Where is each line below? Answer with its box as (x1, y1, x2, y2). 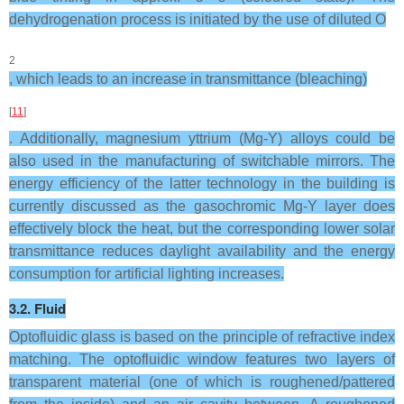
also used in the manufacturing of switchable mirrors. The (9, 153, 395, 169)
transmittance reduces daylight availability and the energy (9, 243, 395, 259)
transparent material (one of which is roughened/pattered (9, 374, 395, 390)
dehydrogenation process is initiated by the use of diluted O (9, 12, 386, 27)
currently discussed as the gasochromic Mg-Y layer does (9, 198, 395, 214)
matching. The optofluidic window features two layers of (9, 352, 395, 367)
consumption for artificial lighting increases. (9, 266, 284, 281)
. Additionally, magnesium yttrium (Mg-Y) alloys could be (9, 131, 395, 146)
